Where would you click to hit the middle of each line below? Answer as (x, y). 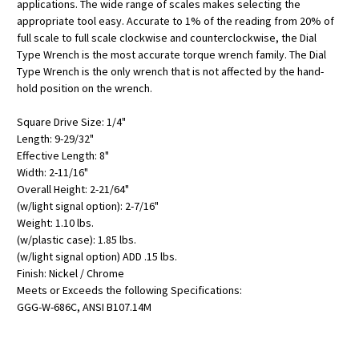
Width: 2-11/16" (52, 172)
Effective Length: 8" (63, 155)
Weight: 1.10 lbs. (55, 222)
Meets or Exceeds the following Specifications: (129, 290)
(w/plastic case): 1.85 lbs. (77, 239)
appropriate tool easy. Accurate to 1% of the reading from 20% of (175, 20)
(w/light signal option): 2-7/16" (88, 206)
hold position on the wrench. (85, 88)
